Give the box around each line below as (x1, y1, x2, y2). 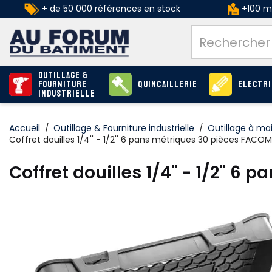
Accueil (9, 121, 40, 134)
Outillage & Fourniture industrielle (53, 121, 194, 134)
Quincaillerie (138, 78, 197, 90)
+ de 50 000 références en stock (39, 2, 180, 15)
